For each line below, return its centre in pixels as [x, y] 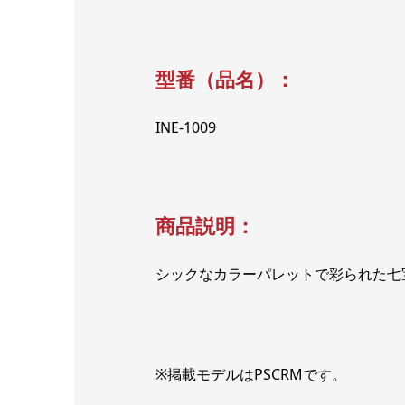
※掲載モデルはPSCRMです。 [251, 375]
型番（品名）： [225, 79]
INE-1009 [186, 128]
